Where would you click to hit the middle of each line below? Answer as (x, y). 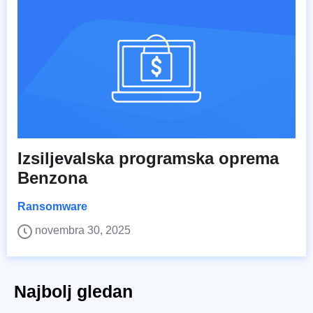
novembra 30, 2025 (83, 230)
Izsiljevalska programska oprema (148, 158)
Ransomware (52, 206)
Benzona (52, 177)
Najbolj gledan (73, 291)
